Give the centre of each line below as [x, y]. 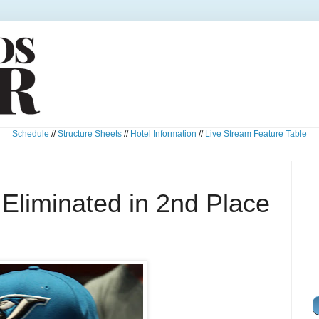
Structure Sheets [90, 134]
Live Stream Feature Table [256, 134]
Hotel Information [163, 134]
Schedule [31, 134]
